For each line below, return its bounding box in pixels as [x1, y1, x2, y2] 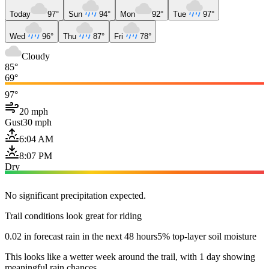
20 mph [19, 106, 48, 116]
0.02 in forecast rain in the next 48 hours [5, 231, 157, 241]
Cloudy [22, 50, 50, 61]
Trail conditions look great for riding [5, 210, 142, 221]
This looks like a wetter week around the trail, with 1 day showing [5, 251, 255, 262]
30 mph [23, 116, 52, 127]
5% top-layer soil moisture [157, 231, 256, 241]
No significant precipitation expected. [5, 190, 146, 201]
